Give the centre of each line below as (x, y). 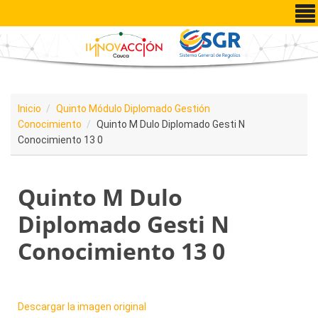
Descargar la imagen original (82, 307)
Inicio (29, 109)
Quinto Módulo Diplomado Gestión (133, 109)
